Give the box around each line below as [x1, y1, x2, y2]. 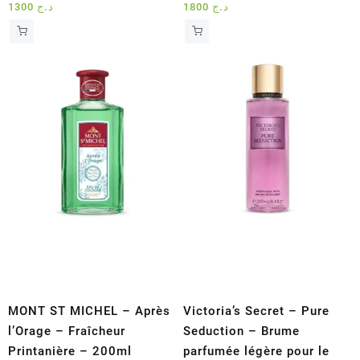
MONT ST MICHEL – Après [8, 303, 170, 318]
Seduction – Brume [183, 323, 301, 338]
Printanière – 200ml [8, 343, 132, 358]
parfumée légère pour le [183, 343, 330, 358]
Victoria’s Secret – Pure [183, 303, 330, 318]
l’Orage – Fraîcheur [8, 323, 125, 338]
